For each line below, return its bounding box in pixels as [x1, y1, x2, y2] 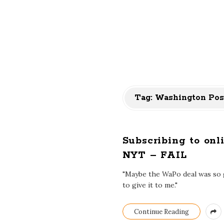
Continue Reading [133, 207, 189, 216]
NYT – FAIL [122, 149, 187, 161]
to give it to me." [122, 180, 177, 189]
